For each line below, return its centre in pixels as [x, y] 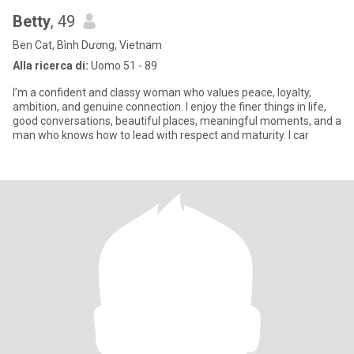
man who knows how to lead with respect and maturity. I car [161, 135]
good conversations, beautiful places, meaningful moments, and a [177, 121]
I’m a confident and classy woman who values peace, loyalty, [162, 92]
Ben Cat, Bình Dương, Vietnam [87, 45]
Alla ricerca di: [51, 66]
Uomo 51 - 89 [123, 66]
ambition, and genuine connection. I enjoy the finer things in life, [169, 107]
